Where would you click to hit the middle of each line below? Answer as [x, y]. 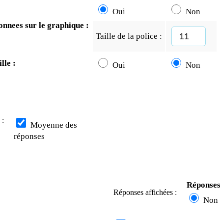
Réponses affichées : [145, 192]
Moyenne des [53, 125]
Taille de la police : [129, 36]
